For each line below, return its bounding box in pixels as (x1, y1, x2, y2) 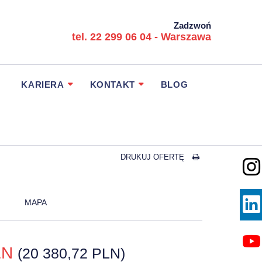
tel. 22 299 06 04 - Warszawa (72, 30, 211, 43)
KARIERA (21, 80, 64, 89)
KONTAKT (89, 80, 135, 89)
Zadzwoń (174, 20, 211, 30)
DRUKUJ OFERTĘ (120, 153, 184, 161)
